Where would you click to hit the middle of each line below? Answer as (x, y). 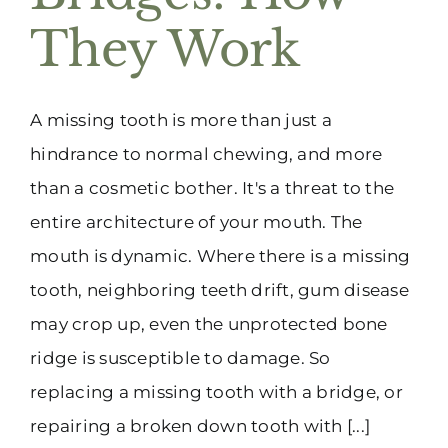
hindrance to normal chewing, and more (206, 153)
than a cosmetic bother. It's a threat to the (212, 187)
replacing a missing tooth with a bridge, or (216, 391)
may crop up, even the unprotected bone (209, 323)
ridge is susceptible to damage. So (180, 357)
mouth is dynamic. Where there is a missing (220, 255)
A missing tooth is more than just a (181, 119)
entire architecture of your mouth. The (196, 221)
